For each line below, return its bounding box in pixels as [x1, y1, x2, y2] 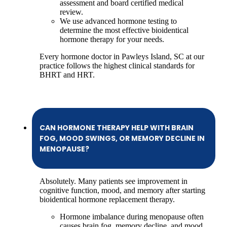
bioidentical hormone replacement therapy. [40, 195, 175, 204]
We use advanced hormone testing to [60, 17, 177, 26]
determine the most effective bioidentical [60, 26, 188, 35]
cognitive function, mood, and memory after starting [40, 186, 205, 195]
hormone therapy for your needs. [60, 35, 164, 44]
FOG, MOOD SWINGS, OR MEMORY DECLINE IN [40, 133, 205, 143]
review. [60, 8, 83, 17]
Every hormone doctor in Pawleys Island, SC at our [40, 52, 204, 61]
